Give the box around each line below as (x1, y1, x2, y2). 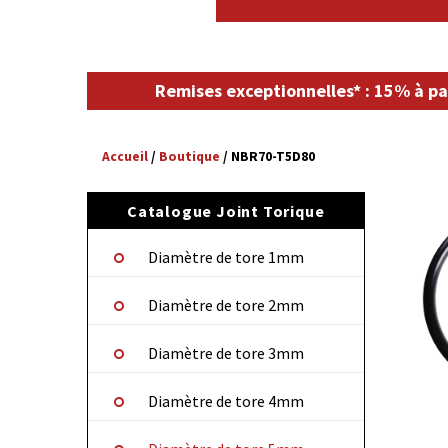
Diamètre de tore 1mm (147, 247, 304, 268)
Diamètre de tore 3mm (147, 343, 304, 364)
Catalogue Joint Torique (127, 201, 325, 222)
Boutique (159, 148, 220, 166)
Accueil (102, 148, 148, 166)
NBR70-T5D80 (231, 148, 315, 166)
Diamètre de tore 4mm (147, 391, 304, 412)
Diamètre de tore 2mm (147, 295, 304, 316)
